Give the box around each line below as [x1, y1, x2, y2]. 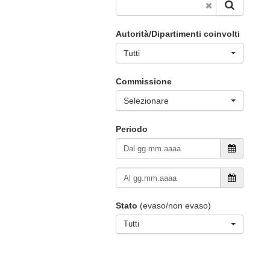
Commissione [116, 77, 172, 86]
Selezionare [124, 96, 169, 105]
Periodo [116, 124, 148, 134]
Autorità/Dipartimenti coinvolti [116, 29, 240, 39]
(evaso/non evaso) [137, 201, 211, 210]
